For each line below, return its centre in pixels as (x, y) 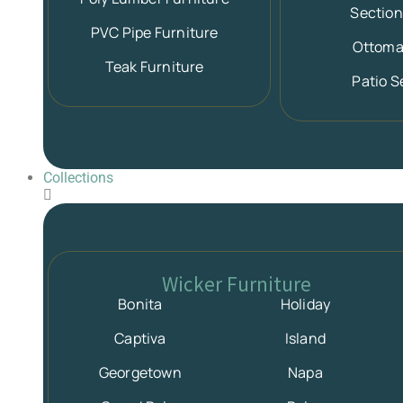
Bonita (140, 304)
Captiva (140, 339)
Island (305, 339)
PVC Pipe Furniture (154, 33)
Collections (78, 178)
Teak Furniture (154, 67)
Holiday (305, 304)
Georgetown (140, 373)
